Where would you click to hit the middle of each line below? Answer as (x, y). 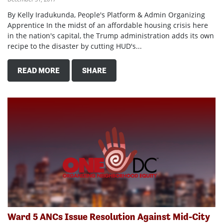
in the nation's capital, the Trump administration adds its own (111, 36)
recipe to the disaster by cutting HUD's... (75, 46)
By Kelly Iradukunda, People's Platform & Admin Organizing (106, 15)
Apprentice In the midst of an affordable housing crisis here (108, 25)
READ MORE (39, 70)
